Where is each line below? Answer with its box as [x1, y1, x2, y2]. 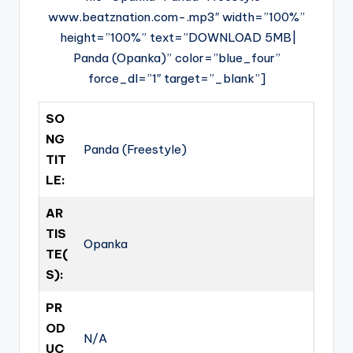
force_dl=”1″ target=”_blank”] [87, 71, 266, 86]
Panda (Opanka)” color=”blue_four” [72, 50, 281, 65]
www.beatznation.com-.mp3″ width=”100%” [48, 9, 305, 24]
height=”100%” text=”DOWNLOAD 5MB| [56, 30, 297, 45]
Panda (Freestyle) [84, 142, 187, 157]
